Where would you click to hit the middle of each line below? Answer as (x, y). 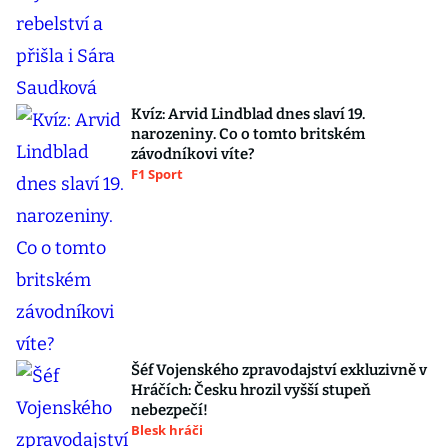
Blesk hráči (167, 430)
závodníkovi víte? (193, 154)
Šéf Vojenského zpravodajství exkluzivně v (279, 370)
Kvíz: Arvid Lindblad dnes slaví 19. (248, 114)
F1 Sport (157, 174)
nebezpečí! (169, 410)
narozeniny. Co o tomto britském (248, 134)
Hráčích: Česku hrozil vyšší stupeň (251, 390)
